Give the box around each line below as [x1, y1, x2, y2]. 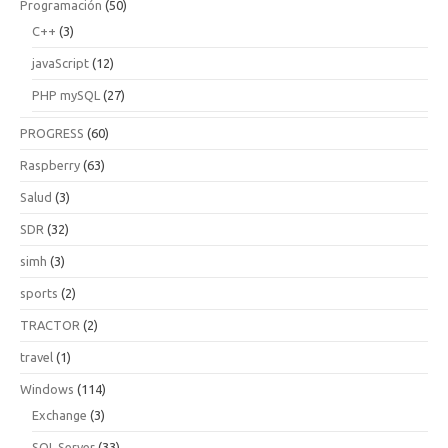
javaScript [32, 56, 89, 70]
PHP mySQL [32, 88, 100, 102]
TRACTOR [20, 318, 80, 332]
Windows [20, 382, 74, 396]
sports [20, 286, 58, 300]
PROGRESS [20, 126, 84, 140]
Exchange [32, 408, 87, 422]
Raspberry [20, 158, 80, 172]
